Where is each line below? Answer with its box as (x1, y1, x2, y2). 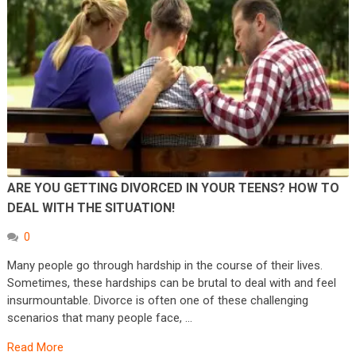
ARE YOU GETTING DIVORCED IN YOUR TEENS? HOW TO (6, 180, 339, 196)
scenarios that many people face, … (6, 311, 192, 326)
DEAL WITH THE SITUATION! (6, 200, 175, 216)
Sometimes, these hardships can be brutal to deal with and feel (6, 276, 336, 291)
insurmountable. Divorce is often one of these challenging (6, 293, 308, 308)
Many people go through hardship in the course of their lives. (6, 258, 323, 273)
